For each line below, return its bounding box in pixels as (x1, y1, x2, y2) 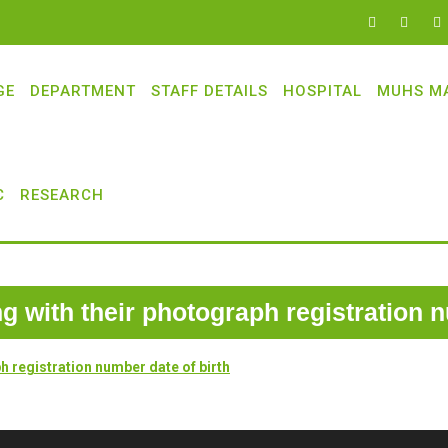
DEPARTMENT (30, 82, 136, 100)
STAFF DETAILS (151, 82, 268, 100)
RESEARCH (20, 186, 104, 204)
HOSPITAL (283, 82, 362, 100)
